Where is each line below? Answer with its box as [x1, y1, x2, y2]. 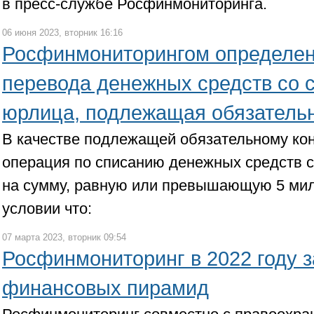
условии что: [2, 200, 92, 217]
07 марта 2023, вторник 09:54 [2, 232, 126, 243]
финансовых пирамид [2, 277, 209, 299]
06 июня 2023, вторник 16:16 [2, 27, 123, 38]
